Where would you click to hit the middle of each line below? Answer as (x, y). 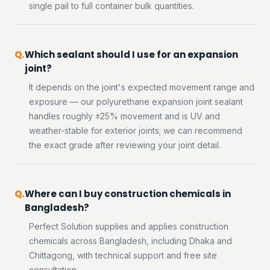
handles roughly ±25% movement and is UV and (124, 116)
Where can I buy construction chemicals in (128, 194)
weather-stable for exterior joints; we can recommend (136, 130)
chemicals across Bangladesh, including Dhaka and (130, 241)
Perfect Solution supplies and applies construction (129, 226)
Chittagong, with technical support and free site (123, 255)
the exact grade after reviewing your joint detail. (125, 145)
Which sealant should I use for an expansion (131, 55)
